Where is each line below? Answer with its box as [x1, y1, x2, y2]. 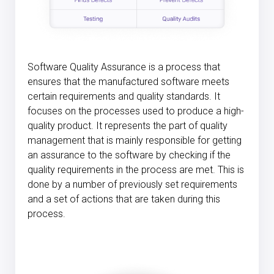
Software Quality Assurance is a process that [28, 61, 220, 73]
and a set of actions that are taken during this [28, 193, 220, 206]
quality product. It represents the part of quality [28, 120, 228, 132]
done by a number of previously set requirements [28, 179, 237, 191]
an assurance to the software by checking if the [28, 149, 231, 161]
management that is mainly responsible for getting [28, 135, 242, 147]
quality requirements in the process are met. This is [28, 164, 244, 176]
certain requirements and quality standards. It [28, 91, 220, 103]
